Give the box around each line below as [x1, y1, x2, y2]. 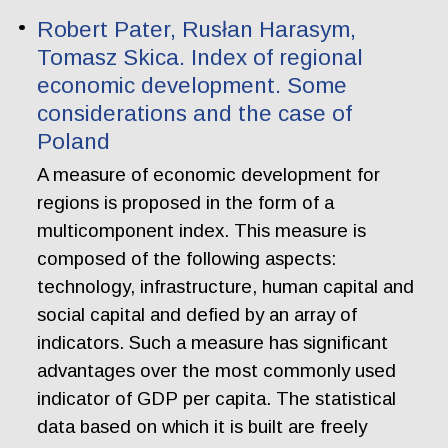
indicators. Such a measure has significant [37, 332, 389, 354]
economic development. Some [37, 72, 348, 98]
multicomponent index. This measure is [37, 220, 367, 242]
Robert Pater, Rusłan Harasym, [37, 16, 357, 42]
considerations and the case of [37, 100, 353, 126]
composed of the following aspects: [37, 248, 337, 270]
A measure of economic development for [37, 164, 381, 186]
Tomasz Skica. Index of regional [37, 44, 364, 70]
